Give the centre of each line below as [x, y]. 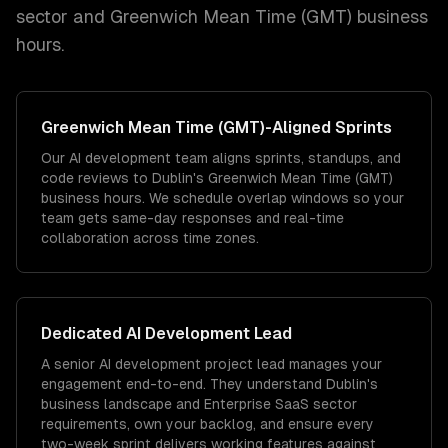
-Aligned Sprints [328, 127]
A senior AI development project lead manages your [211, 364]
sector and [60, 16]
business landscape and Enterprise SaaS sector [199, 404]
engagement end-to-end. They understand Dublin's [209, 384]
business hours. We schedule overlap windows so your [222, 198]
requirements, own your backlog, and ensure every [207, 424]
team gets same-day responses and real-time [192, 218]
